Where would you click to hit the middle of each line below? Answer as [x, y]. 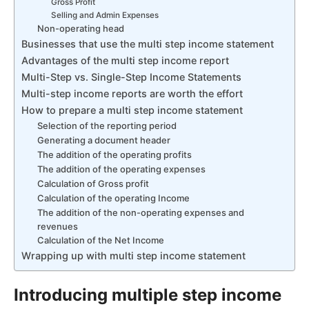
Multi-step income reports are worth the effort [132, 93]
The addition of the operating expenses [121, 169]
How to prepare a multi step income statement [132, 110]
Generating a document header [103, 140]
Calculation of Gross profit [93, 183]
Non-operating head [80, 28]
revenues [57, 226]
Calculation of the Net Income [100, 240]
